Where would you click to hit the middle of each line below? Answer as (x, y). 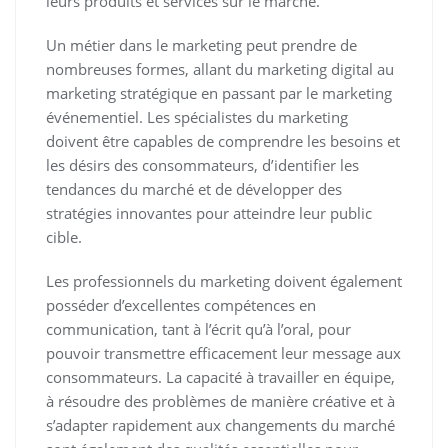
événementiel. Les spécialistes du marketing (197, 116)
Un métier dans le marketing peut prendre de (201, 44)
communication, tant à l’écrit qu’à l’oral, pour (198, 328)
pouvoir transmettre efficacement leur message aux (223, 352)
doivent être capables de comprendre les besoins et (223, 140)
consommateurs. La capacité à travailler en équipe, (220, 376)
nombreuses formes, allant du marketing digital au (220, 68)
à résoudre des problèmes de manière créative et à (220, 400)
